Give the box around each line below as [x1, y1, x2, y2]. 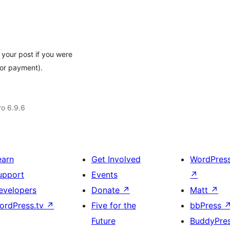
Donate [91, 185, 122, 195]
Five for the [91, 200, 136, 210]
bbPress [190, 200, 224, 210]
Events [91, 169, 118, 180]
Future [91, 216, 116, 226]
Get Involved [91, 154, 141, 164]
